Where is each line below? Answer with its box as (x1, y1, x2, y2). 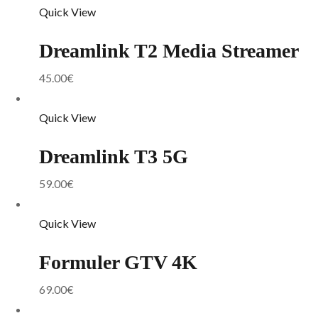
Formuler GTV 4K (39, 251, 197, 273)
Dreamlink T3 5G (39, 146, 188, 168)
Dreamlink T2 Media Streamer (39, 40, 299, 62)
